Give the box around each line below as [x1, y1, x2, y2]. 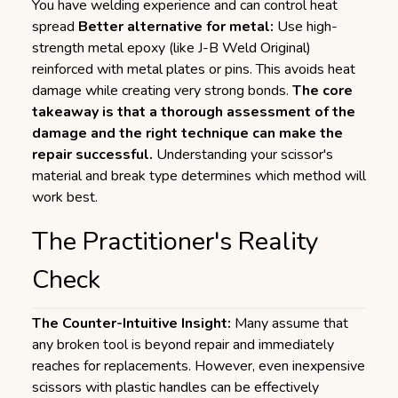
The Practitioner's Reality [32, 224, 319, 259]
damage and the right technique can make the [32, 123, 343, 143]
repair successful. [32, 145, 153, 164]
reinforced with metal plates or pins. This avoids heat [32, 60, 355, 79]
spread [32, 17, 78, 36]
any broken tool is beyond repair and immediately [32, 335, 334, 354]
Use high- [274, 17, 338, 36]
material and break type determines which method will [32, 166, 366, 186]
